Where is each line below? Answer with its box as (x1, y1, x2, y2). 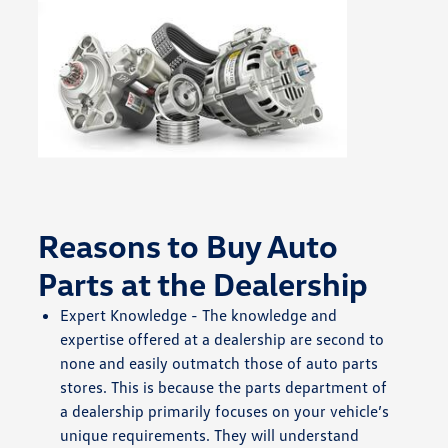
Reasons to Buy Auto (38, 225, 339, 265)
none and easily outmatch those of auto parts (60, 352, 379, 373)
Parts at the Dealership (38, 263, 369, 303)
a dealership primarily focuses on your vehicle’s (60, 400, 390, 421)
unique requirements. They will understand (60, 424, 360, 445)
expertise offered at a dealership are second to (60, 328, 385, 349)
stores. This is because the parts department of (60, 376, 388, 397)
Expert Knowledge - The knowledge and (60, 304, 338, 325)
